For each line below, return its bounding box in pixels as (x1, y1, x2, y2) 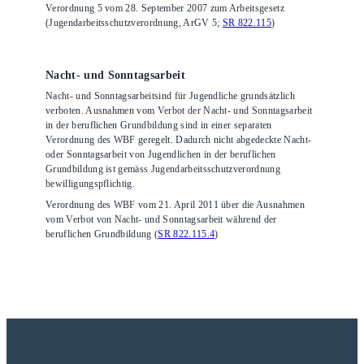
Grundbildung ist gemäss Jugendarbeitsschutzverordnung (45, 163, 280, 175)
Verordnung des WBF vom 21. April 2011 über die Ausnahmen (45, 199, 305, 211)
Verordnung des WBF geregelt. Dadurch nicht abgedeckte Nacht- (45, 134, 312, 146)
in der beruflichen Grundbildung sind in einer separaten (45, 119, 272, 132)
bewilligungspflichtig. (45, 178, 136, 190)
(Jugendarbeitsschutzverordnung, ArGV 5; (45, 17, 223, 29)
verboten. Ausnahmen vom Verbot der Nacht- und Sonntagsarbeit (45, 105, 313, 117)
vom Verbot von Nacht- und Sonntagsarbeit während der (45, 214, 277, 226)
